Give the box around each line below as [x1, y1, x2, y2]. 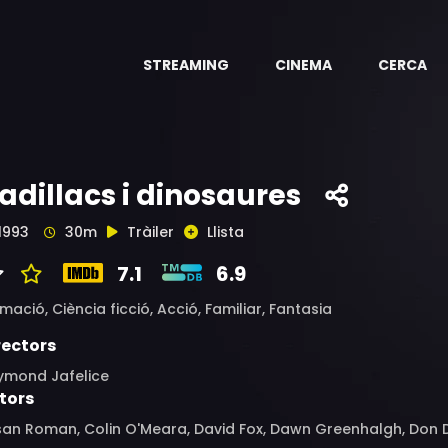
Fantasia [269, 299, 332, 319]
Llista [207, 222, 244, 242]
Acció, [157, 299, 205, 319]
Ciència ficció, [52, 299, 157, 319]
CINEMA [275, 55, 332, 75]
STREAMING [143, 55, 229, 75]
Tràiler [127, 222, 174, 242]
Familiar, [205, 299, 269, 319]
